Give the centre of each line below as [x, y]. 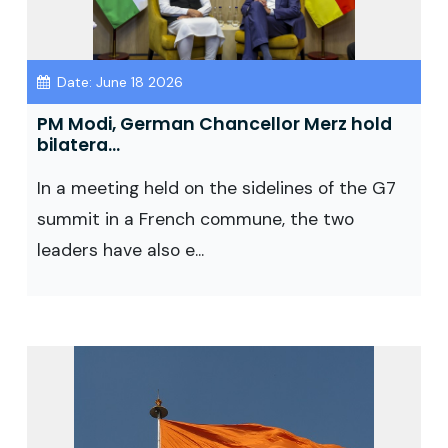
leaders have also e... [120, 250]
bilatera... [78, 145]
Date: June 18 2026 [118, 82]
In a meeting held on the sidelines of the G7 [216, 188]
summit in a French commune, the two [195, 219]
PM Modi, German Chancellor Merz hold [214, 124]
